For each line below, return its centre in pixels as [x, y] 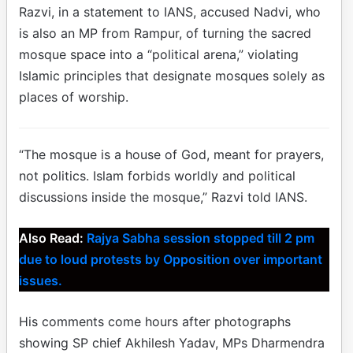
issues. [41, 281]
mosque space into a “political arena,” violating [159, 55]
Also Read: [53, 238]
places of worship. [74, 97]
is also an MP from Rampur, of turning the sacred [165, 33]
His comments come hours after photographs [155, 322]
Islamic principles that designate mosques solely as [172, 76]
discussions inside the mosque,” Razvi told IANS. [163, 197]
